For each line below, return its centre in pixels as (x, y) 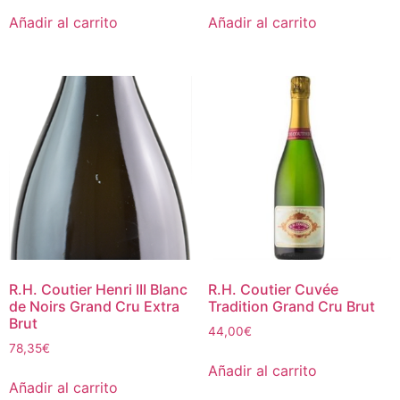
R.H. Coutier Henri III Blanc (98, 289)
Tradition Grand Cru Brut (291, 306)
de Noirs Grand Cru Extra (94, 306)
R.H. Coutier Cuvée (273, 289)
